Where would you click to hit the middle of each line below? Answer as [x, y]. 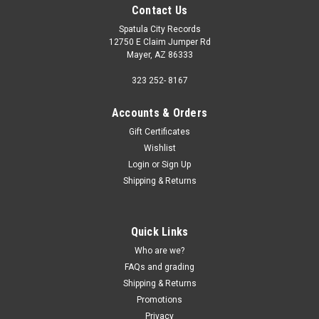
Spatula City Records [159, 29]
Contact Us [159, 10]
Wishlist [159, 148]
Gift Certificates [159, 131]
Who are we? [159, 250]
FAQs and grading [159, 267]
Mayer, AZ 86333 [159, 54]
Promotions [159, 299]
